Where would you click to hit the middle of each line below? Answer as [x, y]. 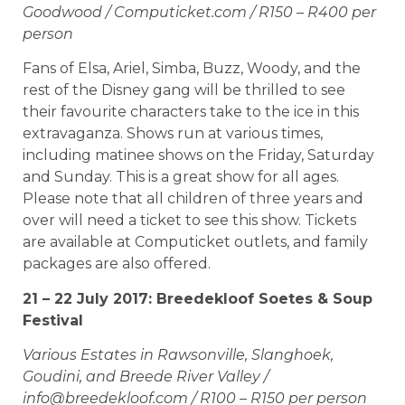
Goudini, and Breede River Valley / [146, 377]
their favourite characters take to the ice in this [191, 112]
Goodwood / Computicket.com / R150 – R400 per [199, 13]
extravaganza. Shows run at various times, [173, 134]
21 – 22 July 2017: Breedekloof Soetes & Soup [198, 298]
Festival [53, 320]
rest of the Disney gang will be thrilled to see [184, 90]
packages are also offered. [117, 264]
